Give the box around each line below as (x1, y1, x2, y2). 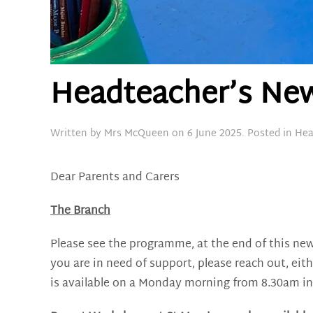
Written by (50, 124, 104, 143)
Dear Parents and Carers (50, 167, 180, 188)
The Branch (50, 201, 110, 221)
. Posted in (242, 124, 295, 143)
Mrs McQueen (104, 124, 169, 143)
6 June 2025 (187, 124, 242, 143)
